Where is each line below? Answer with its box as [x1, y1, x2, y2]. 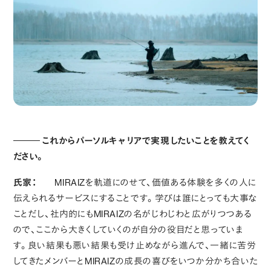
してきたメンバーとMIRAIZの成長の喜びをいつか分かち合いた [13, 255, 258, 267]
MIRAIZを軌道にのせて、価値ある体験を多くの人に [54, 176, 257, 188]
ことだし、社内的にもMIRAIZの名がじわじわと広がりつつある [13, 207, 252, 220]
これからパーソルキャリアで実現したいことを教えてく [41, 134, 250, 146]
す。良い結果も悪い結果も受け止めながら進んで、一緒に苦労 [13, 239, 256, 251]
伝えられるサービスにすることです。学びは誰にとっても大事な [13, 192, 258, 204]
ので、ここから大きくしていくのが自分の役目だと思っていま [13, 223, 243, 235]
